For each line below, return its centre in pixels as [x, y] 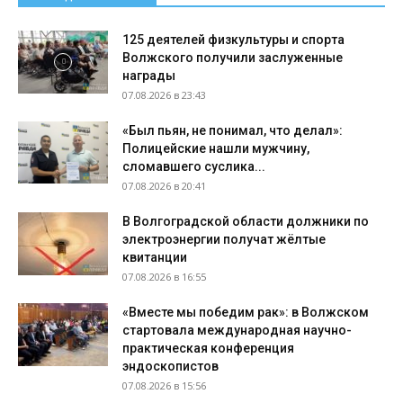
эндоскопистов [170, 366]
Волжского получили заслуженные [233, 58]
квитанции [155, 257]
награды [149, 76]
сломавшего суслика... [194, 166]
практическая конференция [208, 348]
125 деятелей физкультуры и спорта [233, 40]
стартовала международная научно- [237, 330]
